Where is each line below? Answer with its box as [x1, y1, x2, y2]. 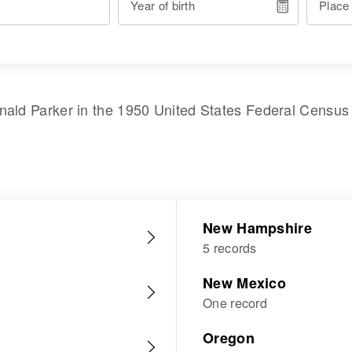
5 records [203, 239, 257, 257]
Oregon [203, 328, 255, 348]
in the [72, 99, 118, 119]
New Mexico [203, 273, 286, 293]
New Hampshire [203, 218, 312, 238]
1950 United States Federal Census [117, 99, 350, 119]
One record [203, 294, 267, 312]
